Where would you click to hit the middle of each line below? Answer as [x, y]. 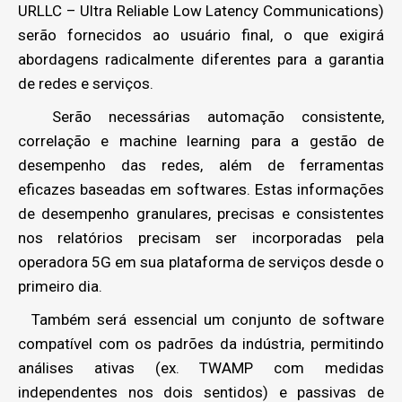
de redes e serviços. [86, 83]
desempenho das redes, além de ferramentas [201, 165]
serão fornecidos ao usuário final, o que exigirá [201, 35]
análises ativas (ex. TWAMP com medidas [201, 368]
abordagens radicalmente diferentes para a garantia [201, 59]
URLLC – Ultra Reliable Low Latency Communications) [201, 11]
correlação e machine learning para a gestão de [201, 141]
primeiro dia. [60, 286]
